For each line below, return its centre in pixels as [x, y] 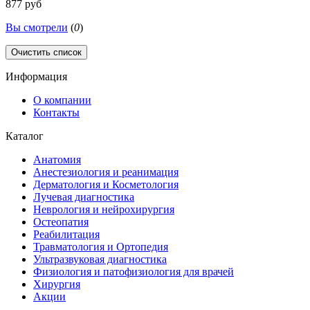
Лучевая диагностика [84, 197]
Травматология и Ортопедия [101, 247]
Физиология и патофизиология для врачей [134, 272]
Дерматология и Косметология [106, 185]
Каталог [25, 136]
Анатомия [57, 160]
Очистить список [46, 53]
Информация [36, 77]
